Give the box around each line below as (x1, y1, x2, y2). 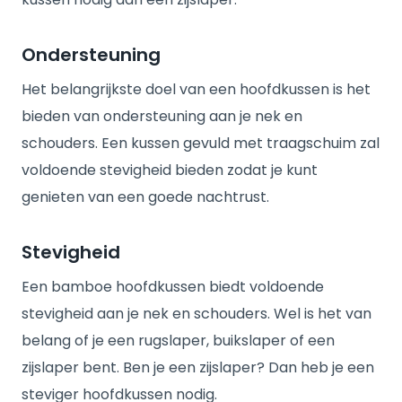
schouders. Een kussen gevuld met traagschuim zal (22, 133, 380, 153)
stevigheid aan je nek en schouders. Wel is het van (22, 303, 371, 324)
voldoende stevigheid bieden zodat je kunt (22, 160, 318, 180)
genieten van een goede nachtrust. (22, 187, 273, 207)
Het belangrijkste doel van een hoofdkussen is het (22, 79, 371, 100)
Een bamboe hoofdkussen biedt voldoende (22, 276, 324, 297)
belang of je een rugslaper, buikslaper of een (22, 330, 335, 351)
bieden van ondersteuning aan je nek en (22, 106, 302, 127)
